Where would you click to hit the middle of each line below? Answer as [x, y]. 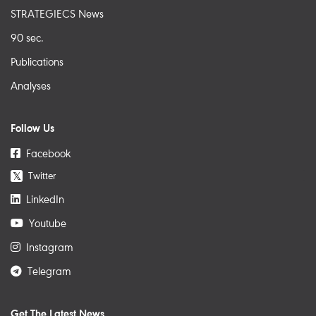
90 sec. [27, 38]
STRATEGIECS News [57, 14]
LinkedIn [42, 200]
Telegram [47, 272]
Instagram [47, 248]
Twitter [39, 176]
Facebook [45, 154]
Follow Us [32, 129]
